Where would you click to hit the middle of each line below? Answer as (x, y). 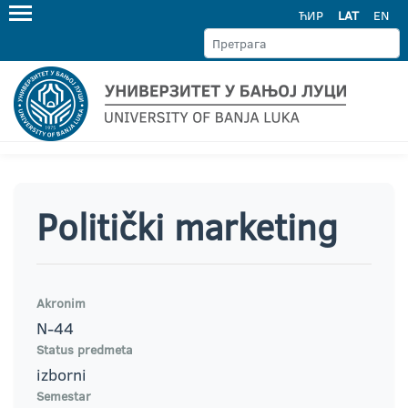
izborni (61, 375)
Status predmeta (85, 350)
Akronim (61, 303)
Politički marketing (187, 226)
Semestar (64, 396)
